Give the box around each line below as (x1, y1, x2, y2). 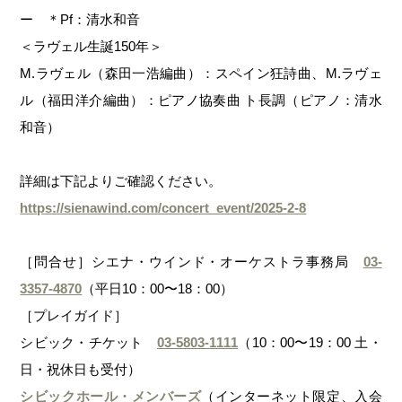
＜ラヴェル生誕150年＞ (20, 38, 163, 54)
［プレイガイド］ (20, 307, 128, 323)
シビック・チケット (20, 334, 157, 350)
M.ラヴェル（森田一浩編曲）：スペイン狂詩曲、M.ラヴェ (20, 65, 382, 81)
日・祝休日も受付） (20, 361, 142, 377)
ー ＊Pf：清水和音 (20, 11, 141, 27)
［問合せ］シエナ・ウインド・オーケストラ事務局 (20, 253, 363, 269)
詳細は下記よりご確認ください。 (20, 172, 223, 188)
